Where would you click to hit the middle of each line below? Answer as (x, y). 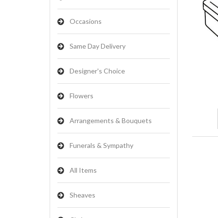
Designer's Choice (97, 71)
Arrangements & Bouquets (111, 120)
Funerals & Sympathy (101, 145)
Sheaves (82, 195)
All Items (83, 170)
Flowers (82, 96)
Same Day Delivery (98, 46)
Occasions (86, 21)
